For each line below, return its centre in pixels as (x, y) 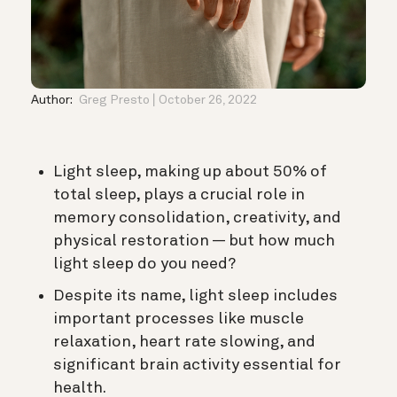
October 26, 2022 (208, 100)
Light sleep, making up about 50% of (190, 171)
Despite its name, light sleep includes (195, 296)
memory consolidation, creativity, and (197, 218)
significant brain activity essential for (197, 365)
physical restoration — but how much (194, 241)
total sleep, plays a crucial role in (179, 195)
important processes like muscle (179, 319)
